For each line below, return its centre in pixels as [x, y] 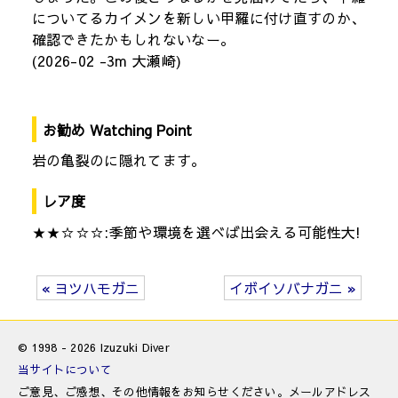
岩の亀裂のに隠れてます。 [119, 160]
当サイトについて [65, 370]
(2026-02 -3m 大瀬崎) [107, 60]
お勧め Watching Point [117, 129]
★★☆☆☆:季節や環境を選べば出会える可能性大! [196, 231]
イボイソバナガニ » [293, 288]
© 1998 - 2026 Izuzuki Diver [94, 347]
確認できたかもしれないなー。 [133, 39]
